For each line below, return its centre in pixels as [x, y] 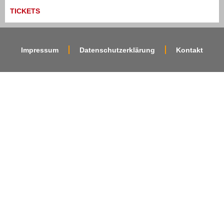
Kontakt [189, 50]
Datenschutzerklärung [117, 50]
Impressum [40, 50]
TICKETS [25, 11]
